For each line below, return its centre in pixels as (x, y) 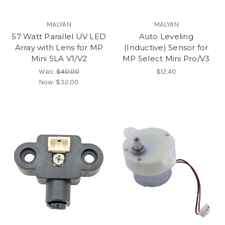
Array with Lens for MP (59, 47)
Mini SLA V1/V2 (59, 59)
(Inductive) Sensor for (166, 47)
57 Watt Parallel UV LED (59, 36)
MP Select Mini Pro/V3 (166, 59)
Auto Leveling (166, 36)
